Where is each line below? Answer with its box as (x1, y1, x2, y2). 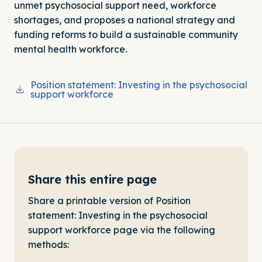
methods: (28, 239, 69, 251)
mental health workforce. (14, 43, 127, 56)
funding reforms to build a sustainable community (14, 29, 238, 41)
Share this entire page (28, 172, 157, 187)
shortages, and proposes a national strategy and (14, 14, 235, 26)
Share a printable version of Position (28, 195, 191, 207)
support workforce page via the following (28, 224, 215, 236)
